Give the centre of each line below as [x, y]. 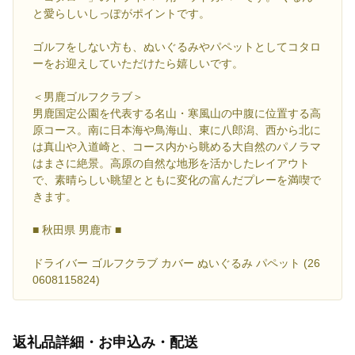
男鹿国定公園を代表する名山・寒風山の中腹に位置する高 [177, 113]
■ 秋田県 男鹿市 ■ [77, 229]
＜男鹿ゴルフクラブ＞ [88, 96]
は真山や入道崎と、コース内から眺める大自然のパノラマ [177, 146]
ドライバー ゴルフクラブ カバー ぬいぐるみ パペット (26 [176, 263]
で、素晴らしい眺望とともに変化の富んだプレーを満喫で [177, 179]
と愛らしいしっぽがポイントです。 [121, 13]
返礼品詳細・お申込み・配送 [105, 342]
